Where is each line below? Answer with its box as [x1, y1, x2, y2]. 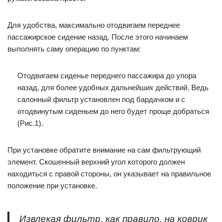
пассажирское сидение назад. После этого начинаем [7, 33, 188, 41]
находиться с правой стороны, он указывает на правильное [7, 169, 211, 178]
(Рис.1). [17, 119, 43, 127]
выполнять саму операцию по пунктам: [7, 45, 141, 53]
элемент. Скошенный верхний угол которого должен [7, 158, 185, 166]
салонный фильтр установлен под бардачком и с [17, 95, 185, 104]
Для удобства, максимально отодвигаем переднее [7, 21, 180, 29]
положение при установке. [7, 181, 97, 190]
